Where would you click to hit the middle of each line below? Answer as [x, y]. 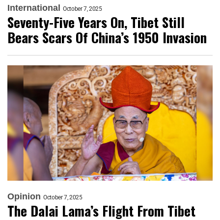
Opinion [24, 197]
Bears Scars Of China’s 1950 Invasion [107, 38]
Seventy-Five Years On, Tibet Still [96, 22]
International [34, 8]
